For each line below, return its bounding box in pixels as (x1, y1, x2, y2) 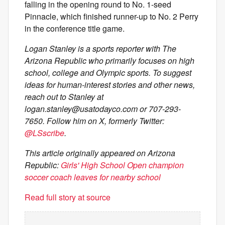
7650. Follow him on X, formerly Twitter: (25, 115, 164, 127)
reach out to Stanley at (25, 91, 103, 102)
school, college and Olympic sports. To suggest (25, 67, 191, 78)
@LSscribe (25, 127, 64, 139)
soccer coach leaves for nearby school (25, 171, 161, 183)
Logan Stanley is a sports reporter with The (25, 43, 176, 54)
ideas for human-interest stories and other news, (25, 79, 195, 90)
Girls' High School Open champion (61, 159, 184, 171)
